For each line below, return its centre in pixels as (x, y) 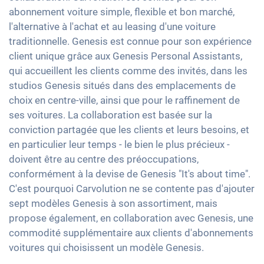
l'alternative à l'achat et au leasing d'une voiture (112, 27)
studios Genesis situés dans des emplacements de (122, 86)
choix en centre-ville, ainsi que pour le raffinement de (124, 100)
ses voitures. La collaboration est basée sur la (110, 115)
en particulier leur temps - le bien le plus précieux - (119, 145)
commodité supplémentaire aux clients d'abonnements (131, 233)
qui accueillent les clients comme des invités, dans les (128, 71)
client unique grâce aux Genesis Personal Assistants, (126, 56)
